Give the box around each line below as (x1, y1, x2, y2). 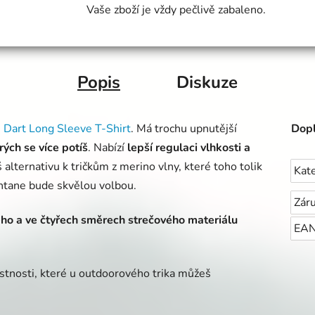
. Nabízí (88, 140, 124, 156)
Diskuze (176, 71, 238, 94)
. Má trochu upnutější (131, 121, 237, 137)
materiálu (188, 212, 238, 229)
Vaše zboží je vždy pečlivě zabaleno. (86, 2, 266, 18)
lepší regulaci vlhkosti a (127, 140, 250, 156)
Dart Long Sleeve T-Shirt (4, 121, 131, 137)
